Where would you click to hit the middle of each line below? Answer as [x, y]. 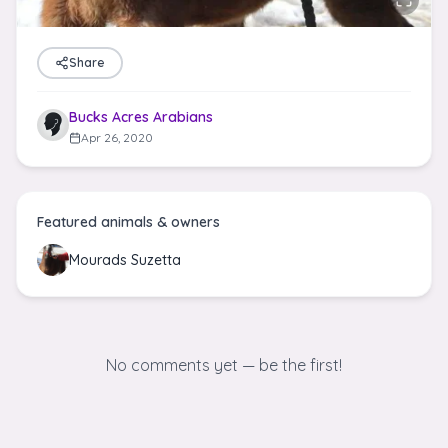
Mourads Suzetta [125, 260]
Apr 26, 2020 [117, 137]
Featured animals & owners [128, 222]
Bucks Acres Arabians [141, 117]
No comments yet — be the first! [224, 365]
